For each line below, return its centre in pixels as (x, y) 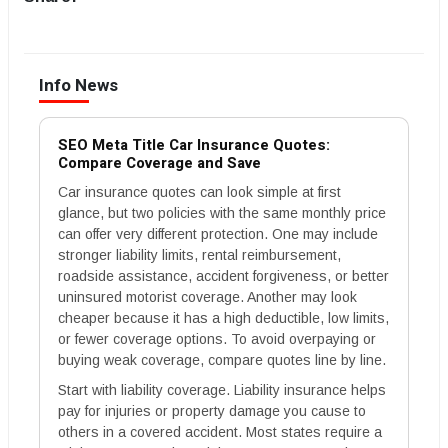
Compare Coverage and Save (159, 163)
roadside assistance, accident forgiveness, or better (223, 276)
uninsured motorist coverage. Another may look (207, 297)
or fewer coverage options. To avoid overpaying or (217, 339)
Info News (78, 85)
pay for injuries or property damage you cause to (212, 411)
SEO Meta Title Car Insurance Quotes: (194, 145)
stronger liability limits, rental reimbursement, (199, 255)
